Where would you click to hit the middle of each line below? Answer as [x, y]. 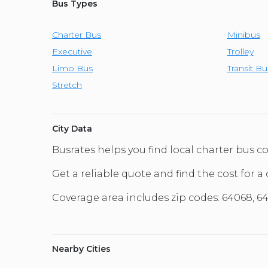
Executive [72, 52]
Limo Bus [72, 68]
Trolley [240, 52]
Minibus [243, 35]
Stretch [67, 85]
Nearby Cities [81, 249]
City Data [72, 129]
